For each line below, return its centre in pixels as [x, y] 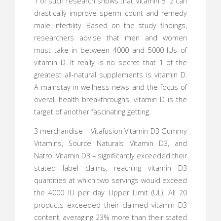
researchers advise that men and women [110, 37]
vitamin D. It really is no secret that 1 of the [110, 62]
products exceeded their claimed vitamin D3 [110, 205]
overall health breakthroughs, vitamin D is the [110, 99]
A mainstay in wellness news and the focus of [110, 87]
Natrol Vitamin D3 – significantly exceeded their [110, 155]
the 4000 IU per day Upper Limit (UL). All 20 [110, 192]
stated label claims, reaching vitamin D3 [110, 168]
